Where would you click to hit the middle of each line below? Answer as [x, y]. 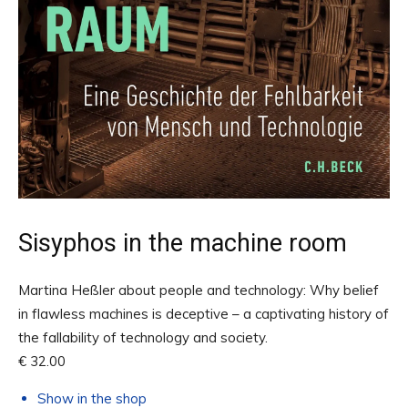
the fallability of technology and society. [143, 337]
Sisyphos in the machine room [183, 243]
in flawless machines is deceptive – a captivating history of [204, 313]
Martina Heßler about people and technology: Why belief [199, 290]
